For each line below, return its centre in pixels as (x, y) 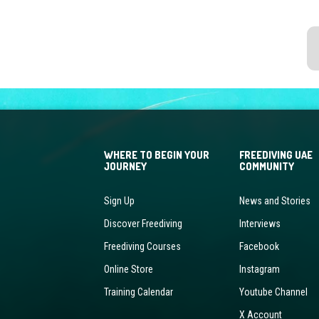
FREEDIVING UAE (276, 155)
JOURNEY (125, 166)
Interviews (260, 223)
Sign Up (119, 200)
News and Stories (274, 200)
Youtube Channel (273, 292)
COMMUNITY (266, 166)
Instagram (259, 269)
